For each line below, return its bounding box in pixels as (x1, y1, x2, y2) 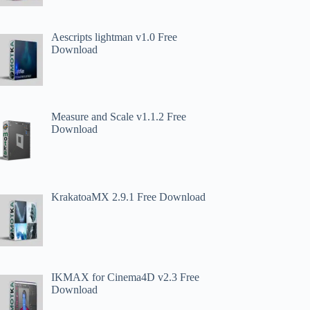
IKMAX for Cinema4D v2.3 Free (51, 271, 200, 283)
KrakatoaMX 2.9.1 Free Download (51, 191, 206, 203)
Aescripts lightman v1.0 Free (51, 30, 178, 43)
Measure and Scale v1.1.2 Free (51, 111, 187, 123)
